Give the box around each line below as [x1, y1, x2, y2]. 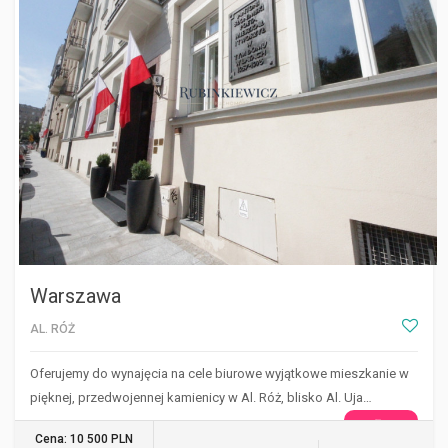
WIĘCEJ [359, 416, 403, 432]
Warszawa [30, 283, 121, 308]
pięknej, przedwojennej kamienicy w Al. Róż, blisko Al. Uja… [30, 389, 372, 405]
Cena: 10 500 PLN [35, 431, 133, 446]
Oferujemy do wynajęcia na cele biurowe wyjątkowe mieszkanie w [30, 365, 409, 381]
